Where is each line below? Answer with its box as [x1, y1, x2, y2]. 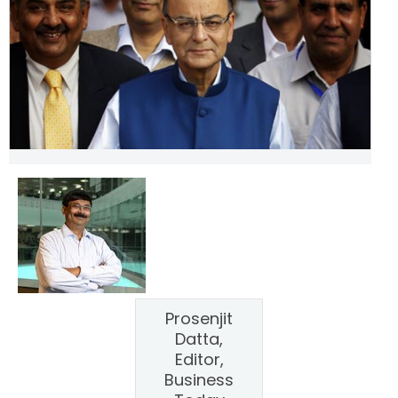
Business [164, 369, 234, 392]
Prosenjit [165, 307, 233, 330]
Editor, [174, 348, 224, 371]
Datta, [175, 328, 223, 351]
